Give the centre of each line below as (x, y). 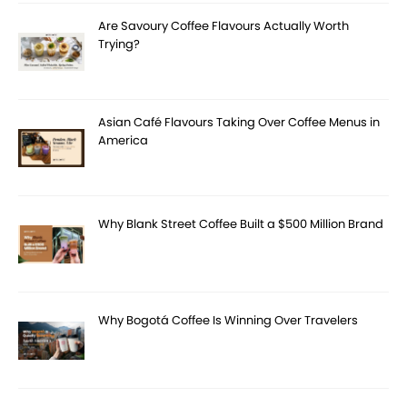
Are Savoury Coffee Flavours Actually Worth (224, 26)
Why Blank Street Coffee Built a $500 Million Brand (241, 224)
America (124, 141)
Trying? (119, 45)
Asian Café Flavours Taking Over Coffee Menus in (239, 123)
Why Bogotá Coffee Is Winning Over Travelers (228, 321)
